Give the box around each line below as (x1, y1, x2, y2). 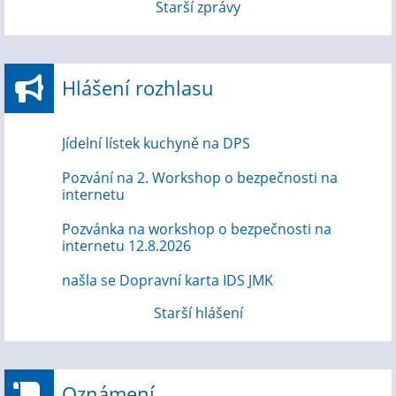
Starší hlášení (153, 303, 243, 323)
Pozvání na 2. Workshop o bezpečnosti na (62, 168, 338, 187)
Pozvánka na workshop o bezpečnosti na (62, 219, 331, 239)
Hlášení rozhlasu (62, 74, 214, 102)
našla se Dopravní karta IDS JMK (62, 270, 273, 290)
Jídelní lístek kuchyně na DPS (62, 133, 250, 153)
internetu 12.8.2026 (62, 236, 191, 255)
